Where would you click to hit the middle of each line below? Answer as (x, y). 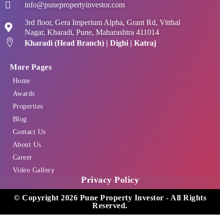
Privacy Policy (110, 180)
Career (22, 158)
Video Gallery (33, 170)
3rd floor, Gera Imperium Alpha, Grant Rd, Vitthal (102, 22)
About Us (27, 145)
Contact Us (29, 132)
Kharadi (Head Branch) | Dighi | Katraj (90, 43)
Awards (24, 94)
